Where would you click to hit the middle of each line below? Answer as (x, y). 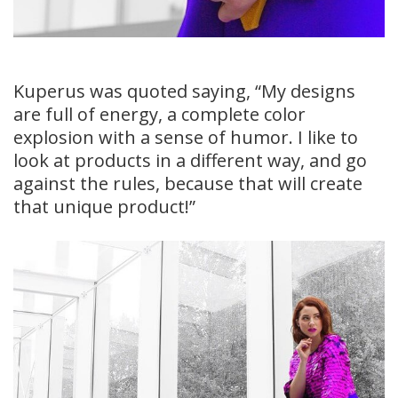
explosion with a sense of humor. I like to (186, 137)
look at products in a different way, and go (190, 160)
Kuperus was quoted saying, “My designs (184, 91)
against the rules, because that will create (188, 183)
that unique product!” (104, 206)
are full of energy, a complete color (159, 114)
